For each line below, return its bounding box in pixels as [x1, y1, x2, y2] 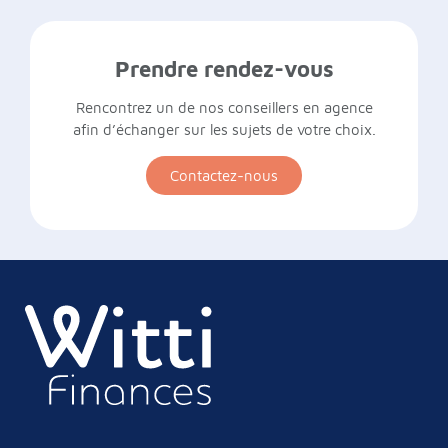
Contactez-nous [170, 167, 278, 185]
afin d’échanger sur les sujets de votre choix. [72, 121, 376, 139]
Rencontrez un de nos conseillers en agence [75, 99, 373, 117]
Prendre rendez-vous [114, 56, 334, 83]
